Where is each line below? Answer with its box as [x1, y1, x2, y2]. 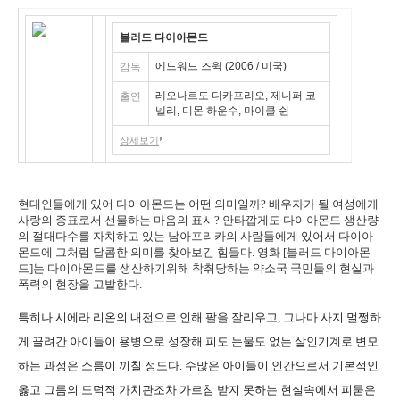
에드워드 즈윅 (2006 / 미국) [155, 60, 287, 72]
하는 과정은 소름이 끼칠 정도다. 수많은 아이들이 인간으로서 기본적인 [18, 359, 379, 372]
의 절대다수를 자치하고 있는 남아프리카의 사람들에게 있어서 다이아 [18, 229, 373, 243]
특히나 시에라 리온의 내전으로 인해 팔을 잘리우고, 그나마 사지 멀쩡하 [18, 311, 381, 324]
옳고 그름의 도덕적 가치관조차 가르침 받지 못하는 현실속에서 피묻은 [18, 383, 376, 396]
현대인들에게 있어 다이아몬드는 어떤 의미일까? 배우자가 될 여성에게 [18, 197, 379, 211]
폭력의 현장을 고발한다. [18, 278, 142, 291]
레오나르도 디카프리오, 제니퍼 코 [155, 89, 316, 102]
